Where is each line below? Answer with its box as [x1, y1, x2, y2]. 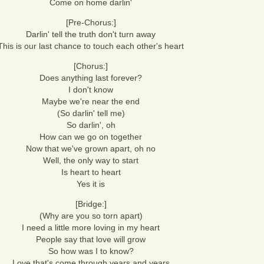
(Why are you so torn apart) [39, 211, 143, 220]
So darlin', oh [66, 120, 115, 130]
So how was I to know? [48, 246, 134, 256]
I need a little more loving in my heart [22, 223, 160, 232]
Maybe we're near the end [42, 97, 140, 106]
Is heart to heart [61, 167, 121, 177]
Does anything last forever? [39, 73, 142, 82]
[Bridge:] [75, 199, 107, 209]
